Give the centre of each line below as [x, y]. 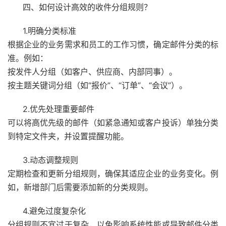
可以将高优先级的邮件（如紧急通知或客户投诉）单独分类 [113, 123]
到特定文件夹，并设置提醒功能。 [68, 136]
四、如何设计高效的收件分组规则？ [87, 7]
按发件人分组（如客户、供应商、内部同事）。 [92, 72]
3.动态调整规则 [50, 160]
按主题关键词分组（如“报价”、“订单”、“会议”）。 [97, 86]
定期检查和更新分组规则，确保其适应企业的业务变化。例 [113, 174]
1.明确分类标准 [49, 31]
